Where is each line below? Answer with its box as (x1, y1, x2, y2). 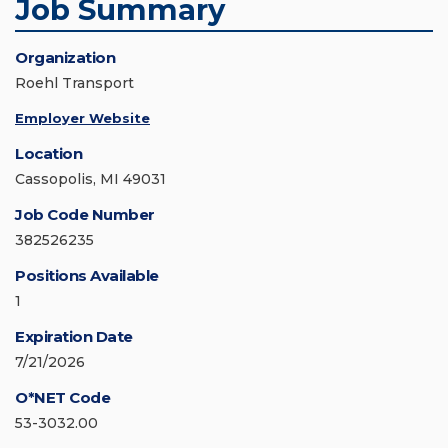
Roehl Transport (15, 74, 134, 93)
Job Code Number (15, 205, 155, 225)
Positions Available (15, 266, 159, 286)
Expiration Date (15, 327, 133, 347)
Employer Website (15, 110, 150, 127)
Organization (15, 48, 115, 68)
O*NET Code (15, 388, 110, 408)
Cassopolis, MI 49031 (15, 170, 166, 189)
